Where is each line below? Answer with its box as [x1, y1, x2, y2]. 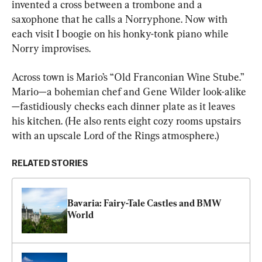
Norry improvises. [12, 42, 91, 54]
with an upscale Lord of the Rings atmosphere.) [12, 129, 219, 142]
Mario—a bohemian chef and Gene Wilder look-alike [12, 85, 246, 98]
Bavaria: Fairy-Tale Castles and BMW [67, 198, 222, 209]
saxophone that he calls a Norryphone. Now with [12, 13, 230, 25]
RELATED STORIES [12, 159, 88, 168]
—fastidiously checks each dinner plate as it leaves [12, 100, 237, 112]
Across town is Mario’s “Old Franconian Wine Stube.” [12, 71, 246, 83]
